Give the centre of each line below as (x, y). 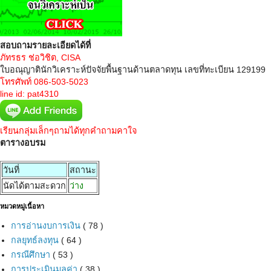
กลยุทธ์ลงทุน (36, 240)
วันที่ (11, 170)
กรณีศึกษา (32, 255)
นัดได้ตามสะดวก (34, 186)
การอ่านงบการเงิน (47, 225)
